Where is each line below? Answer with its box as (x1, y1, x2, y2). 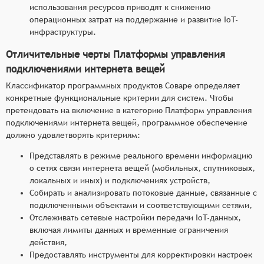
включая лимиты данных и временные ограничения (29, 225, 228, 235)
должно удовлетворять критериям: (6, 130, 140, 140)
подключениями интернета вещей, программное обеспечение (6, 117, 247, 127)
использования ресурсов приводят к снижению (29, 2, 210, 12)
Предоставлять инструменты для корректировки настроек (29, 249, 252, 259)
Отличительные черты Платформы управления (6, 48, 225, 60)
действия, (29, 237, 67, 247)
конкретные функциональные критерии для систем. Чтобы (6, 93, 233, 103)
